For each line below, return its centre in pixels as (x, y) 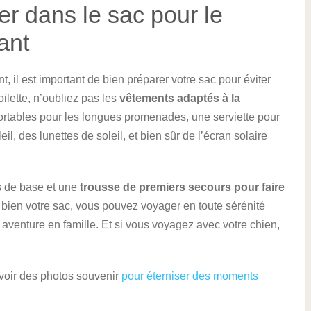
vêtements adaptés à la (180, 98)
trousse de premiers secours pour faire (182, 187)
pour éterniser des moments (190, 276)
